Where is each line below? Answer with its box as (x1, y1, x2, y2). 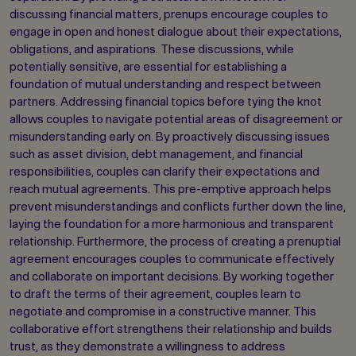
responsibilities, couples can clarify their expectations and (10, 164, 319, 179)
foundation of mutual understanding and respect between (10, 77, 321, 91)
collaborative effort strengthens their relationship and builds (10, 322, 332, 336)
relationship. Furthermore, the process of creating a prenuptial (10, 234, 341, 249)
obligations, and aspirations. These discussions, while (10, 42, 294, 56)
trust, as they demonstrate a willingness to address (10, 339, 285, 354)
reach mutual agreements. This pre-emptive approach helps (10, 182, 331, 196)
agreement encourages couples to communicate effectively (10, 252, 335, 266)
